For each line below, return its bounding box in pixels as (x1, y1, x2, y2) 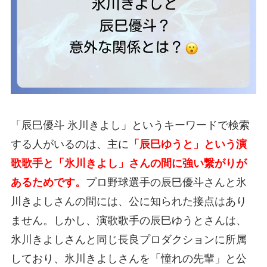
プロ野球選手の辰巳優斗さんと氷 (85, 176, 247, 188)
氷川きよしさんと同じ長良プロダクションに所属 (10, 233, 247, 246)
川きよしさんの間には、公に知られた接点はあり (10, 195, 247, 207)
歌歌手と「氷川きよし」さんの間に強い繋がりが (10, 157, 247, 169)
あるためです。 (10, 176, 86, 188)
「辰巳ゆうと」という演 (128, 138, 247, 150)
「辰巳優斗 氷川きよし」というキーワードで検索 (10, 119, 250, 131)
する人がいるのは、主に (10, 138, 129, 150)
